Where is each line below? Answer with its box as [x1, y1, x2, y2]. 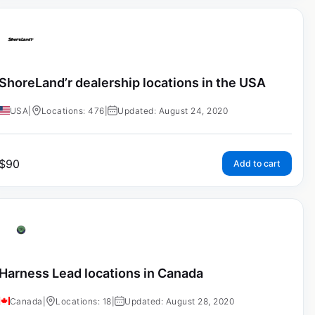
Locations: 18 [56, 295, 112, 307]
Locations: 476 [41, 105, 105, 116]
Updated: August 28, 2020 [124, 295, 235, 307]
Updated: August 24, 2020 [117, 105, 229, 116]
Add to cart [233, 157, 281, 169]
